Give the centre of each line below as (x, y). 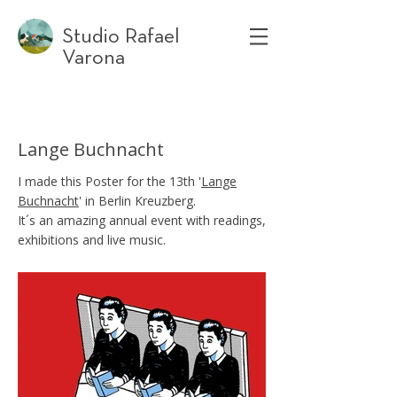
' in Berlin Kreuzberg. (137, 201)
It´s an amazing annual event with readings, (142, 220)
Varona (93, 58)
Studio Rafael (121, 36)
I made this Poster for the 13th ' (109, 181)
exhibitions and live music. (92, 240)
